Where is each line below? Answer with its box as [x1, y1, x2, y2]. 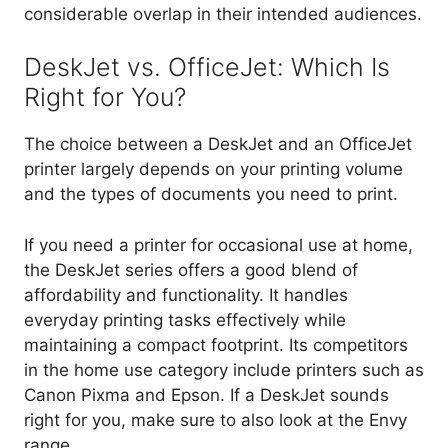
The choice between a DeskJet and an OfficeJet [24, 134, 412, 155]
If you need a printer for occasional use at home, [24, 234, 413, 255]
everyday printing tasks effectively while [24, 309, 346, 330]
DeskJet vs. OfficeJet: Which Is [24, 52, 390, 83]
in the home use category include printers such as [24, 359, 424, 380]
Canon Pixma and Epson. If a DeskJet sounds [24, 384, 389, 405]
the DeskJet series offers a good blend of [24, 259, 358, 280]
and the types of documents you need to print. [24, 184, 398, 205]
